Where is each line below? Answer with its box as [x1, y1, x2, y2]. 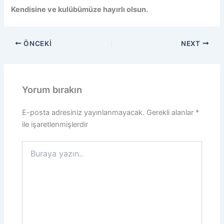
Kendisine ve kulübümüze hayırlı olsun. [11, 4, 148, 14]
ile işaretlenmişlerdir [22, 119, 88, 129]
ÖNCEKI [21, 39, 52, 47]
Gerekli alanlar [146, 107, 196, 117]
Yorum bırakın [22, 84, 82, 95]
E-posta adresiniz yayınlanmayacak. [22, 107, 145, 117]
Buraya [21, 141, 45, 150]
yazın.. [21, 151, 43, 160]
